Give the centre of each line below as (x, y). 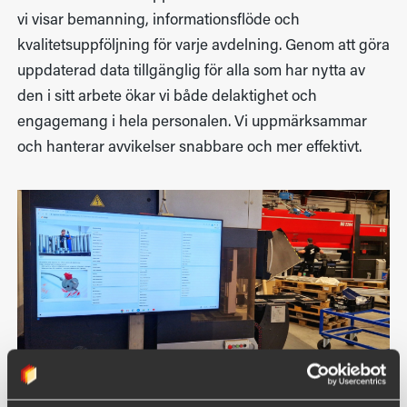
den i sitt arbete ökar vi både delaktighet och (167, 97)
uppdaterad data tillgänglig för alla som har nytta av (191, 72)
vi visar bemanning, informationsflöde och (158, 21)
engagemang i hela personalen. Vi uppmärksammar (192, 123)
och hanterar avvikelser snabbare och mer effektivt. (189, 148)
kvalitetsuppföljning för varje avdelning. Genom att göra (203, 46)
